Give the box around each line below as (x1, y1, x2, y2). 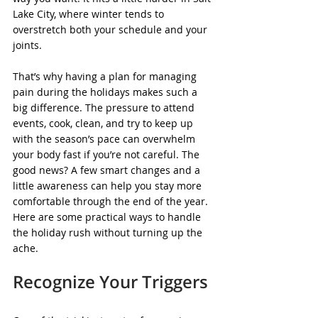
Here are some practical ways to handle (13, 210, 204, 224)
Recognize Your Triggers (13, 270, 208, 293)
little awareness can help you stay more (13, 179, 204, 192)
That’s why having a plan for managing (13, 70, 199, 83)
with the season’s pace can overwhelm (13, 132, 198, 146)
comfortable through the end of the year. (13, 194, 211, 208)
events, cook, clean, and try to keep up (13, 116, 196, 130)
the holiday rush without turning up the (13, 226, 205, 239)
